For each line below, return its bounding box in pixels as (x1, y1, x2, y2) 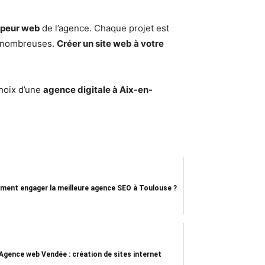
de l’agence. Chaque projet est (42, 22, 169, 34)
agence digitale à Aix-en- (43, 84, 153, 96)
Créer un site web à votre (57, 38, 164, 50)
